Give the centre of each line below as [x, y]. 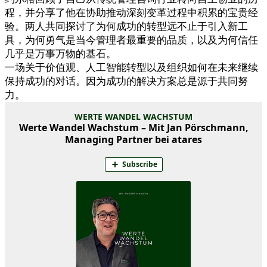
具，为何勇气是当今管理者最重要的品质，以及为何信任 [131, 40]
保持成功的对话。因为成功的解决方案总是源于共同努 [126, 81]
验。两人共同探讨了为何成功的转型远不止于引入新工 [126, 27]
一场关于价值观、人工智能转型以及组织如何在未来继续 [131, 68]
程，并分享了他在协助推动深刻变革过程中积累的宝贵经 [131, 13]
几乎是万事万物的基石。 [60, 54]
